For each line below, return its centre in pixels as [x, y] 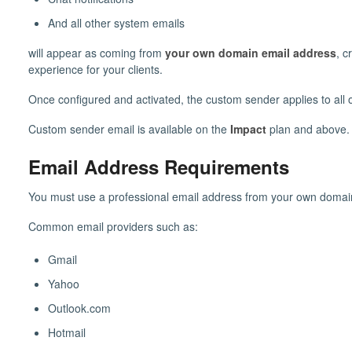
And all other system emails [116, 23]
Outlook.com [79, 308]
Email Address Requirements [158, 167]
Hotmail [66, 332]
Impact [248, 129]
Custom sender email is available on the [129, 129]
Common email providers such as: [113, 226]
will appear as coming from [96, 53]
